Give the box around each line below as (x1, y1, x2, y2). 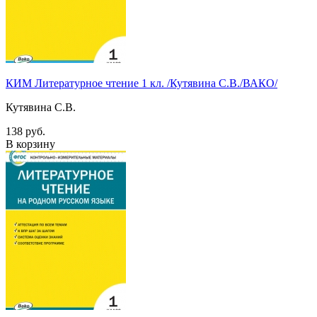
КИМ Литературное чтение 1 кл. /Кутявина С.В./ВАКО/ (6, 76, 277, 89)
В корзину (6, 137, 55, 150)
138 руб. (6, 125, 45, 137)
